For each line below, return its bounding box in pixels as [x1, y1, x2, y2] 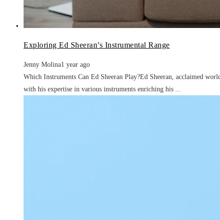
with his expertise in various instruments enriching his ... [24, 85, 181, 93]
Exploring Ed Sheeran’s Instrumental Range [24, 40, 170, 49]
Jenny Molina [24, 60, 61, 68]
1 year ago [61, 60, 90, 68]
